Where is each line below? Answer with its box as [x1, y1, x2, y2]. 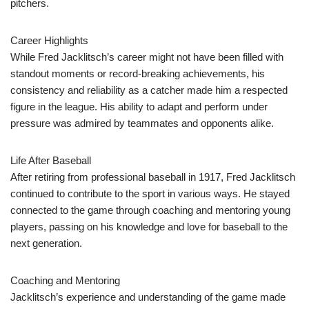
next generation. [10, 237, 82, 250]
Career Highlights [10, 34, 88, 47]
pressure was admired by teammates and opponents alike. [10, 117, 274, 130]
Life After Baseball [10, 154, 91, 167]
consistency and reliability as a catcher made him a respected [10, 84, 288, 97]
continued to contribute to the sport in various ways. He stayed [10, 188, 290, 200]
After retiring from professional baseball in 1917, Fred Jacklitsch [10, 171, 295, 183]
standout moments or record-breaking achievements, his [10, 68, 265, 80]
